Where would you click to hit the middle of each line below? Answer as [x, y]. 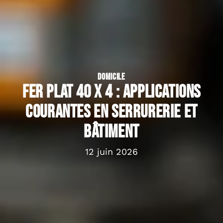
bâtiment [111, 132]
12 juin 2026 [111, 151]
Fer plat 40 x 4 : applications [111, 92]
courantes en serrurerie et [111, 112]
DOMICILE [111, 77]
